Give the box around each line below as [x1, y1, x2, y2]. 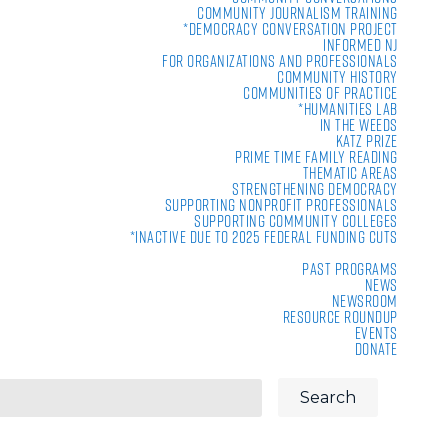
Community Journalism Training [197, 2, 398, 24]
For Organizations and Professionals [162, 50, 398, 72]
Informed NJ [323, 34, 398, 56]
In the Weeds [319, 114, 398, 136]
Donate [354, 338, 398, 360]
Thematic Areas [302, 162, 398, 184]
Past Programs [302, 258, 398, 280]
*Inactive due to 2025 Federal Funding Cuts [129, 226, 398, 248]
